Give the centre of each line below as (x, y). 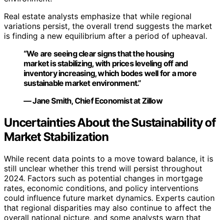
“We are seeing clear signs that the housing (99, 54)
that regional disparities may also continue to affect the (108, 207)
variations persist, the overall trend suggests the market (108, 26)
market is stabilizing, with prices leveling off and (106, 64)
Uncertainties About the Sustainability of (110, 123)
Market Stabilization (56, 137)
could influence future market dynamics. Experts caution (109, 198)
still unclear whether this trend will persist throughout (103, 168)
